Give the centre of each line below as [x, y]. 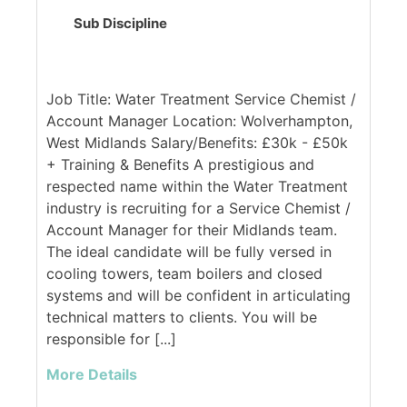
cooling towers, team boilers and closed [184, 274]
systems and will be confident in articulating [199, 296]
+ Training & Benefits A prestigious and [180, 165]
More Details [92, 375]
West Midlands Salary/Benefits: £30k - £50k [197, 143]
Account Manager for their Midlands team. [192, 230]
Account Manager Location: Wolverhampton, [199, 121]
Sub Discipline [120, 24]
